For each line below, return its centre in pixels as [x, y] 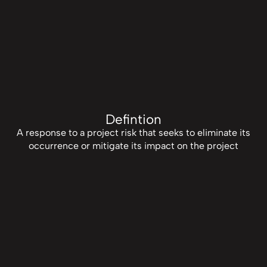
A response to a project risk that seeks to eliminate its [133, 133]
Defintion [133, 119]
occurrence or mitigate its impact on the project [133, 146]
